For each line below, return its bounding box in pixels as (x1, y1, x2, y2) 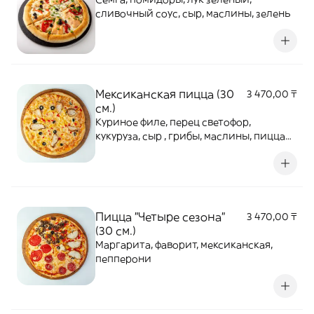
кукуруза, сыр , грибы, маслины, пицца (95, 130, 254, 142)
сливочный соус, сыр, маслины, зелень (95, 7, 291, 20)
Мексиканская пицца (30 (95, 87, 234, 101)
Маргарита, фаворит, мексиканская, (95, 238, 273, 251)
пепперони (95, 252, 151, 265)
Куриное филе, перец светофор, (95, 116, 251, 128)
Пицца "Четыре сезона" (95, 210, 225, 224)
